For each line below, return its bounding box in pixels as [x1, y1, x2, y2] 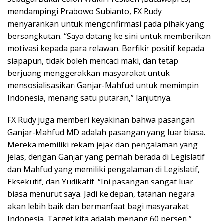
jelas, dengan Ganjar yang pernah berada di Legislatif [7, 151, 205, 162]
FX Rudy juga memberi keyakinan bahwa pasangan [7, 114, 195, 125]
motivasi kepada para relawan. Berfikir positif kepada [7, 43, 204, 54]
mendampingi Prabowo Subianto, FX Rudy [7, 6, 162, 17]
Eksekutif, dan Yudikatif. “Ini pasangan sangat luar [7, 176, 193, 187]
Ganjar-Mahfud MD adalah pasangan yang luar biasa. [7, 127, 205, 138]
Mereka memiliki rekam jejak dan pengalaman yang [7, 139, 198, 150]
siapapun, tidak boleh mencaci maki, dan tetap [7, 55, 178, 66]
